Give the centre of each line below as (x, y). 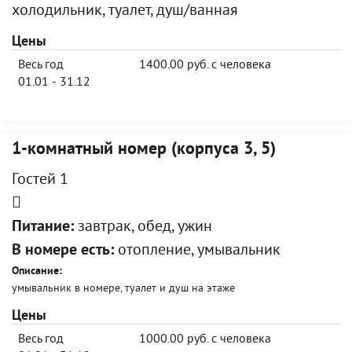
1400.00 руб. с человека (205, 65)
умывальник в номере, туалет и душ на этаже (123, 289)
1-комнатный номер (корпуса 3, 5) (144, 150)
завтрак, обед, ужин (143, 227)
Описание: (37, 271)
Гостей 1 (40, 180)
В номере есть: (63, 251)
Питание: (43, 227)
